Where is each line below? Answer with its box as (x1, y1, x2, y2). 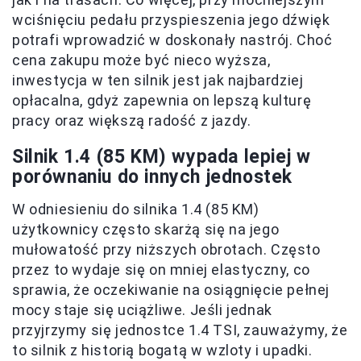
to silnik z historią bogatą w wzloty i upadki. (12, 342, 313, 359)
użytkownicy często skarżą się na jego (12, 221, 280, 239)
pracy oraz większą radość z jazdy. (12, 112, 251, 130)
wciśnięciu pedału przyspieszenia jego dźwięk (12, 11, 330, 29)
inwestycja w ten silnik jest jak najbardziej (12, 72, 304, 89)
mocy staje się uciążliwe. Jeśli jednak (12, 301, 272, 319)
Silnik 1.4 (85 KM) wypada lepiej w (12, 146, 311, 168)
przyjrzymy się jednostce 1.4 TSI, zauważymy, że (12, 322, 348, 339)
